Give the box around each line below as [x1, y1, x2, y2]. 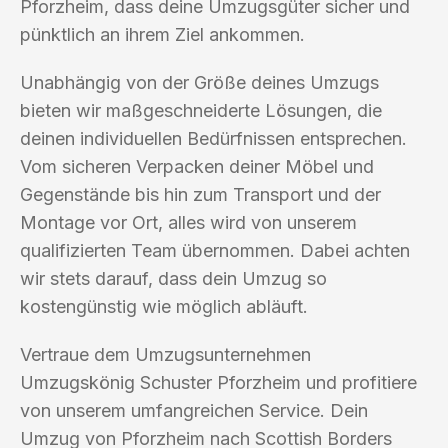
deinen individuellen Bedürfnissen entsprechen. [20, 127, 407, 149]
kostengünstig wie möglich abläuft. [20, 295, 308, 317]
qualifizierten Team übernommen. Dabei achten [20, 239, 410, 261]
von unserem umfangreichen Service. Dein [20, 399, 368, 421]
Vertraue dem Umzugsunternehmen [20, 343, 311, 365]
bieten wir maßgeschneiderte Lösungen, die [20, 99, 382, 121]
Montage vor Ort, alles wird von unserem [20, 211, 357, 233]
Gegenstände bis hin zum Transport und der [20, 183, 381, 205]
